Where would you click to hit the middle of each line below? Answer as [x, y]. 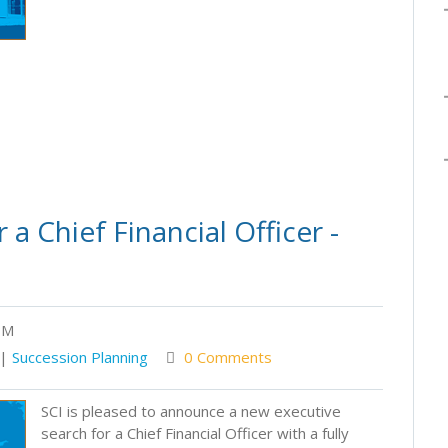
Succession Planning [80, 357]
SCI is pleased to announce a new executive [191, 411]
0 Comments [228, 357]
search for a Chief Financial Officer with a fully [195, 433]
